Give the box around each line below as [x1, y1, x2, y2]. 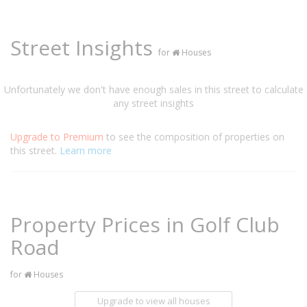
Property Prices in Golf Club [10, 210, 280, 238]
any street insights [113, 97, 194, 110]
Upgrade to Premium [10, 130, 106, 143]
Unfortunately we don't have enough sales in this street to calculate [3, 83, 304, 96]
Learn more [60, 144, 112, 157]
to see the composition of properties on [106, 130, 284, 143]
